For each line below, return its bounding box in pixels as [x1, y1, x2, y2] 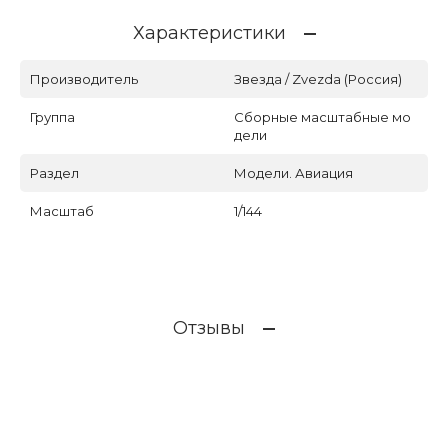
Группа [30, 109, 75, 126]
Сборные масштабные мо [234, 109, 411, 126]
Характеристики [132, 22, 286, 45]
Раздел [30, 165, 79, 182]
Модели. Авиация [234, 165, 353, 182]
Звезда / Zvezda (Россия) [234, 71, 402, 88]
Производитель [30, 71, 138, 88]
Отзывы [173, 317, 245, 340]
